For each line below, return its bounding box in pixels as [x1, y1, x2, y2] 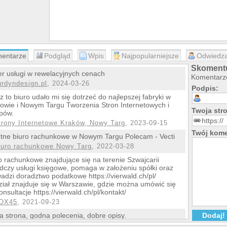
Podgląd [44, 52, 70, 60]
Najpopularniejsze [122, 52, 179, 60]
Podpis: [192, 84, 218, 92]
